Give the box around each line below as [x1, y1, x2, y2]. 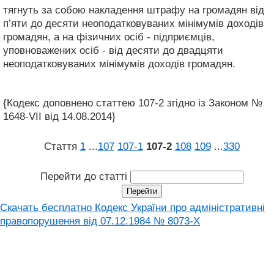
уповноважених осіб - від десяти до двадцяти [3, 44, 223, 56]
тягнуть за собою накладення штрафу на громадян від [3, 4, 264, 16]
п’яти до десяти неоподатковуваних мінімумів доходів [3, 17, 264, 29]
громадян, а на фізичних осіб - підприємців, [3, 31, 215, 43]
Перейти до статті [40, 170, 130, 182]
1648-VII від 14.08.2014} [3, 110, 116, 122]
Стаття [43, 140, 80, 152]
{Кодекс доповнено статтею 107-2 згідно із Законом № [3, 97, 262, 109]
